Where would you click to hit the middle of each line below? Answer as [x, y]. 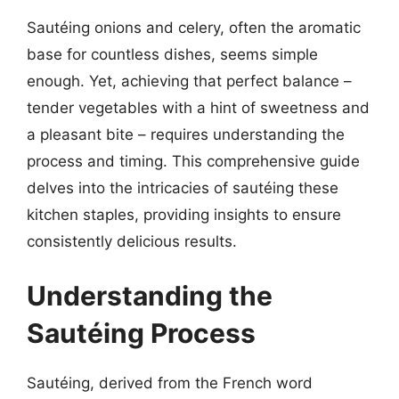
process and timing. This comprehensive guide [193, 161]
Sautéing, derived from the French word [170, 383]
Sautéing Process [141, 333]
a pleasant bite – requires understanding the [186, 134]
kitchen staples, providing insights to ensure [184, 214]
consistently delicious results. [132, 241]
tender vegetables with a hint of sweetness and [198, 107]
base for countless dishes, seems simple [172, 54]
